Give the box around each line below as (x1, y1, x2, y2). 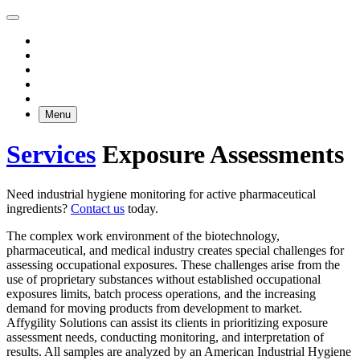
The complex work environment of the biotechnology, (6, 228, 280, 243)
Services (6, 140, 96, 170)
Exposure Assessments (96, 140, 344, 170)
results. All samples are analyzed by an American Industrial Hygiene (6, 344, 351, 358)
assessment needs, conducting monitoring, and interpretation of (6, 329, 324, 344)
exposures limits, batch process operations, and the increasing (6, 286, 316, 301)
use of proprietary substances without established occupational (6, 272, 321, 286)
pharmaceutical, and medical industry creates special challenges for (6, 243, 344, 257)
